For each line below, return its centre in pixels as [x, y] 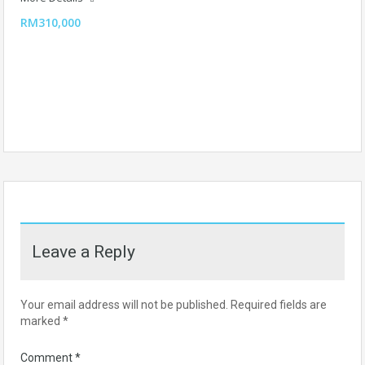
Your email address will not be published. [124, 305]
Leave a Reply [84, 252]
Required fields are [279, 305]
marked [42, 321]
